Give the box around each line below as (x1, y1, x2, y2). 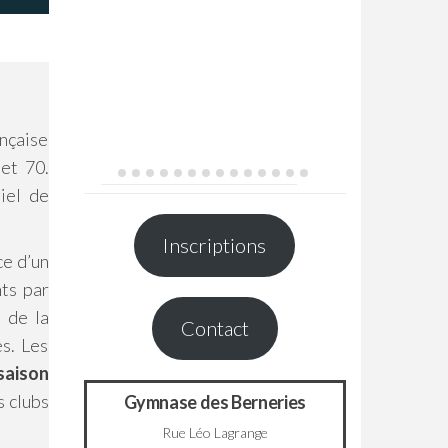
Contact (180, 316, 249, 341)
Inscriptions (163, 233, 267, 258)
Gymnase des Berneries (123, 390, 306, 413)
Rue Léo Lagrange (161, 423, 268, 441)
